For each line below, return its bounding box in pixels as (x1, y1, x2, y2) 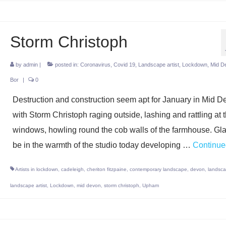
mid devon (76, 183, 101, 188)
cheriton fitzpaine (86, 166, 127, 172)
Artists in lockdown (15, 166, 58, 172)
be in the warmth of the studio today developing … (12, 141, 193, 149)
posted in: (53, 62, 80, 68)
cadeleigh (61, 166, 84, 172)
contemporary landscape (129, 166, 187, 172)
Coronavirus (80, 62, 110, 68)
